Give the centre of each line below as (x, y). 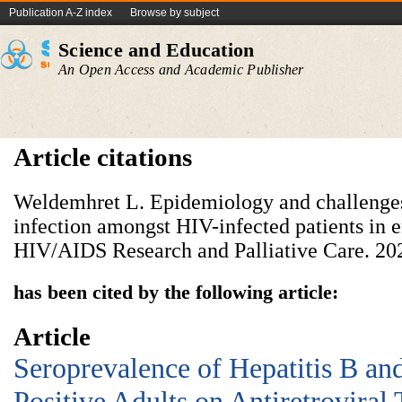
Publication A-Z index (61, 13)
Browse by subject (175, 13)
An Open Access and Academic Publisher (181, 70)
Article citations (103, 157)
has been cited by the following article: (176, 292)
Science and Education (157, 50)
